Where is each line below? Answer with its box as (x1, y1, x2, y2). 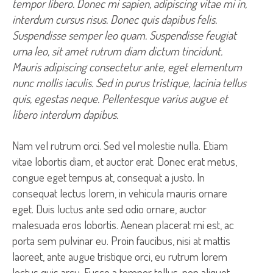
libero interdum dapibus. (12, 106, 118, 122)
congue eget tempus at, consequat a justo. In (12, 169, 205, 185)
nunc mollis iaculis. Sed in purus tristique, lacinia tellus (12, 74, 246, 90)
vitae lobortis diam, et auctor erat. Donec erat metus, (12, 153, 237, 169)
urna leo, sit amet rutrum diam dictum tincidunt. (12, 43, 222, 58)
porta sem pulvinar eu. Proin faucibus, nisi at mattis (12, 232, 230, 248)
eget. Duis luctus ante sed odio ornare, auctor (12, 200, 207, 216)
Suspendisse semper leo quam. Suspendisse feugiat (12, 27, 236, 43)
